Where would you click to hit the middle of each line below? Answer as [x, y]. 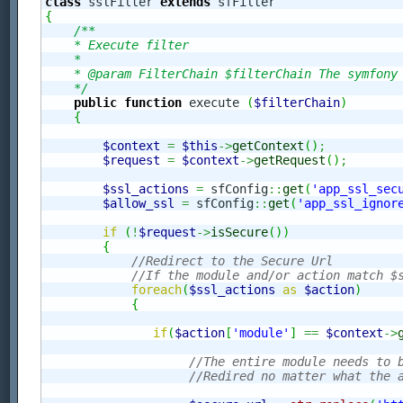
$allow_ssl [139, 204]
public [95, 103]
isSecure [239, 233]
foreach [157, 290]
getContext [268, 146]
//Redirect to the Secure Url [232, 261]
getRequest [290, 161]
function [153, 103]
